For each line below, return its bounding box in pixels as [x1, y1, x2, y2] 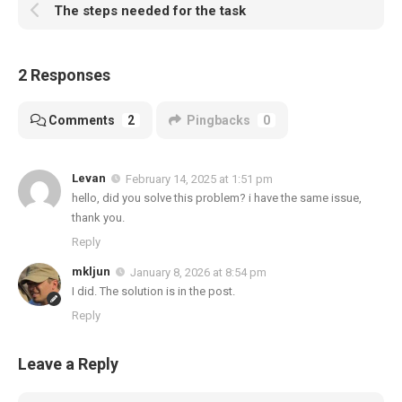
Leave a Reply [18, 354, 118, 373]
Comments [48, 113, 115, 128]
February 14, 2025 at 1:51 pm [126, 171, 273, 186]
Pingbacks [187, 113, 250, 128]
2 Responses [18, 66, 110, 85]
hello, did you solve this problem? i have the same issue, [72, 190, 362, 205]
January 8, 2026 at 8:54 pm [130, 265, 267, 279]
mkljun [72, 264, 110, 278]
